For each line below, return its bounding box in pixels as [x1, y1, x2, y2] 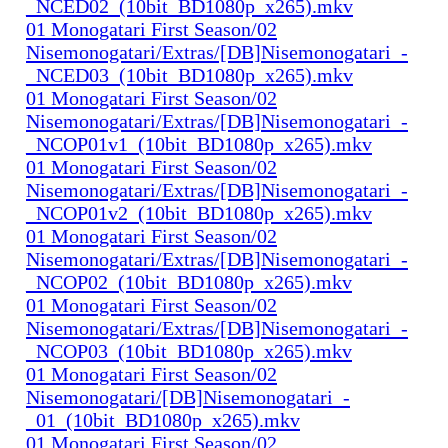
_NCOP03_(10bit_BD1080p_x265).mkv [26, 339, 352, 362]
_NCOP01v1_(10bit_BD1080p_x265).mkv [26, 132, 372, 155]
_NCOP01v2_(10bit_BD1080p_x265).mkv [26, 201, 372, 224]
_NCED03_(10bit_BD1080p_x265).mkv [26, 63, 353, 86]
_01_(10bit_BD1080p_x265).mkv [26, 408, 300, 431]
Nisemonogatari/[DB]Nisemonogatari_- [26, 385, 350, 408]
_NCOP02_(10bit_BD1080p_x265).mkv [26, 270, 352, 293]
